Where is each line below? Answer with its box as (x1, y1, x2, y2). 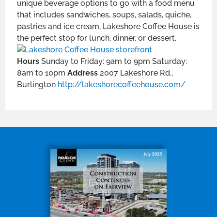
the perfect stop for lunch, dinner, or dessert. (17, 33, 176, 43)
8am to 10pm (17, 68, 67, 78)
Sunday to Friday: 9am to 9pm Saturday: (41, 57, 187, 66)
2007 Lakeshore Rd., (100, 68, 173, 78)
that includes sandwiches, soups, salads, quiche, (17, 10, 191, 20)
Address (67, 68, 100, 78)
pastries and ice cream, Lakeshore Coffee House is (17, 22, 200, 31)
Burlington (17, 80, 58, 90)
